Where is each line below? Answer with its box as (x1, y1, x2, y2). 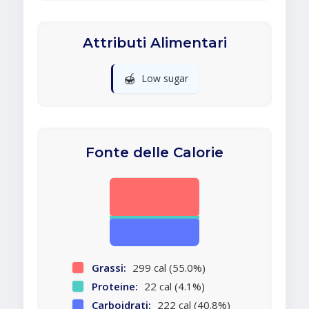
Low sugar (141, 72, 188, 86)
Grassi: (91, 261, 126, 275)
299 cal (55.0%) (129, 261, 206, 275)
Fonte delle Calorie (86, 144, 223, 161)
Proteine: (91, 279, 138, 294)
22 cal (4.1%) (141, 279, 205, 294)
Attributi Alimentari (82, 34, 227, 52)
